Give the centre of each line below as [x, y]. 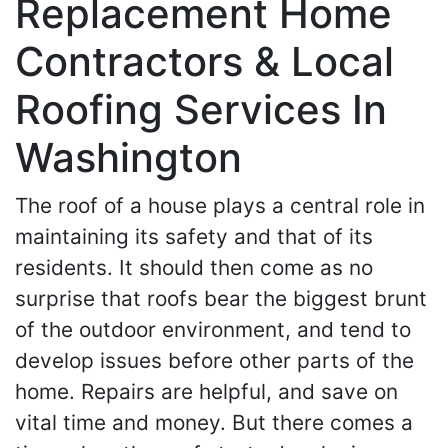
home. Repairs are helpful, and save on [206, 391]
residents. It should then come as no [194, 267]
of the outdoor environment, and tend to [213, 329]
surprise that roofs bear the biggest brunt [221, 298]
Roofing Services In [201, 109]
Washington [128, 157]
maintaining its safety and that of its [194, 236]
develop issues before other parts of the [214, 360]
